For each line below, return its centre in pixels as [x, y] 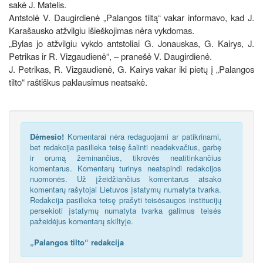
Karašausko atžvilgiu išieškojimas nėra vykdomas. [102, 30]
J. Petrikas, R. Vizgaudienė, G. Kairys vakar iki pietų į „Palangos [131, 69]
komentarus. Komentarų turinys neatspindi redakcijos [126, 168]
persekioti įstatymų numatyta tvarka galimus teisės [126, 210]
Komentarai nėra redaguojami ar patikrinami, [143, 136]
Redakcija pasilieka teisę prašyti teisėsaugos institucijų [126, 200]
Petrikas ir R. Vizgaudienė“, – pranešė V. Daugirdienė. [110, 56]
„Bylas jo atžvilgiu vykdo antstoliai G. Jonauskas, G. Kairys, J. [131, 43]
